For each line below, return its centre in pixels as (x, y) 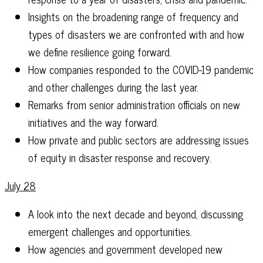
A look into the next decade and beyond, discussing (136, 214)
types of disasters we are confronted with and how (136, 34)
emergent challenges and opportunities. (112, 231)
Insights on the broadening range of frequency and (133, 16)
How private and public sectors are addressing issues (139, 140)
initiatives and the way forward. (93, 122)
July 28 (20, 186)
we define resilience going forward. (100, 52)
